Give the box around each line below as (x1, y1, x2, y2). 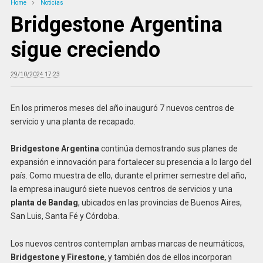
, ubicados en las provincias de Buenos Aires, (77, 198, 242, 208)
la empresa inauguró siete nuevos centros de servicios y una (10, 184, 232, 194)
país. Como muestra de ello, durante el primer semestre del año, (10, 171, 247, 181)
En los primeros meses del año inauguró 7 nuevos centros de (10, 103, 234, 113)
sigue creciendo (10, 37, 160, 62)
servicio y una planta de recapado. (10, 116, 136, 126)
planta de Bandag (10, 198, 78, 208)
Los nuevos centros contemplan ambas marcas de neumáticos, (10, 239, 245, 249)
